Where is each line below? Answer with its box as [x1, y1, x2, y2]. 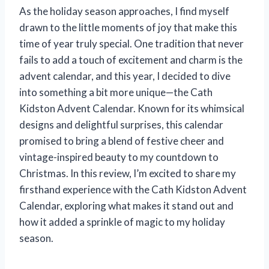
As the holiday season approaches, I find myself [19, 4, 229, 17]
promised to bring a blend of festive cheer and [19, 134, 224, 147]
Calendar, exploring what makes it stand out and [19, 199, 234, 212]
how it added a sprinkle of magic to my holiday [19, 215, 225, 228]
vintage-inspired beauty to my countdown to [19, 150, 219, 163]
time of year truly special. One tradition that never [19, 37, 244, 50]
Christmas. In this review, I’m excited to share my [19, 166, 236, 180]
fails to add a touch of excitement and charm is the [19, 53, 243, 66]
